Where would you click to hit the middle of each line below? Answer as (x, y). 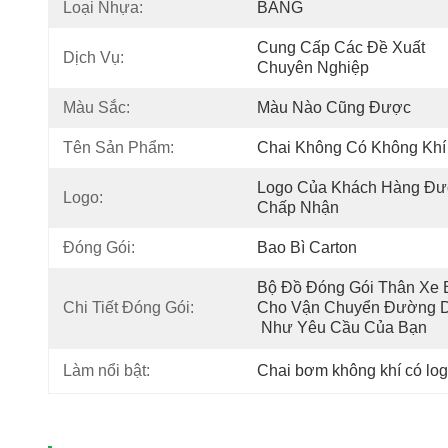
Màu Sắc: (96, 107)
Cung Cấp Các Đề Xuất (341, 47)
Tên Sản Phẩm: (118, 147)
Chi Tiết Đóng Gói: (128, 307)
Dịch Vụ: (93, 57)
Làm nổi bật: (106, 370)
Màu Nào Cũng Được (334, 107)
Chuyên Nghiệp (313, 67)
